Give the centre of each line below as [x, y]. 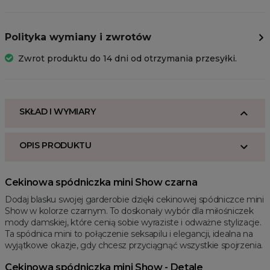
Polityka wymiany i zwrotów [78, 37]
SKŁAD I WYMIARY [58, 112]
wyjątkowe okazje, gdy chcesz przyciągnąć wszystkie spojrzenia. [134, 246]
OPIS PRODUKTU [55, 146]
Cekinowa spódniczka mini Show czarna [101, 183]
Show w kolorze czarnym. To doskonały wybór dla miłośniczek [129, 211]
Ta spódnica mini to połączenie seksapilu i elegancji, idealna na [129, 234]
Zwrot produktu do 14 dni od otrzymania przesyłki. [127, 59]
